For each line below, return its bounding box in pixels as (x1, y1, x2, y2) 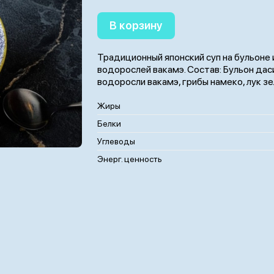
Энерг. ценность (97, 154, 162, 164)
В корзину (109, 19, 163, 32)
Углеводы (97, 136, 135, 146)
